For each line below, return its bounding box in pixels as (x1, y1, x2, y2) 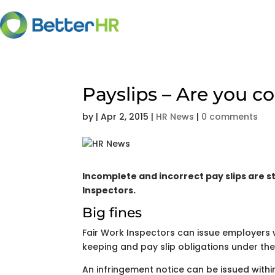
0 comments (201, 110, 258, 123)
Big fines (82, 204, 142, 221)
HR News (156, 110, 195, 123)
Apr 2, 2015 (101, 110, 149, 123)
